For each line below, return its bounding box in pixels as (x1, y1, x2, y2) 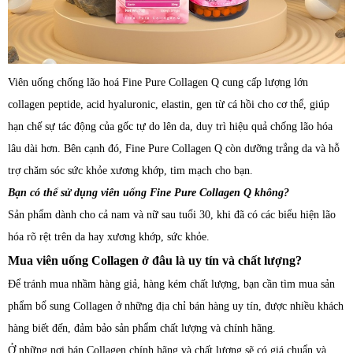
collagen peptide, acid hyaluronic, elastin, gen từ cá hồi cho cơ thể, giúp (8, 98, 329, 111)
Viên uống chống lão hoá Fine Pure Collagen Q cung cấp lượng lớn (8, 76, 308, 89)
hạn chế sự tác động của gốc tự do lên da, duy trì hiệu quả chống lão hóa (8, 121, 333, 133)
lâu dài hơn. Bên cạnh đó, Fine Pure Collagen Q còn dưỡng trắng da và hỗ (8, 143, 340, 155)
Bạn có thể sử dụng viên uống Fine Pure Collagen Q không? (8, 187, 289, 199)
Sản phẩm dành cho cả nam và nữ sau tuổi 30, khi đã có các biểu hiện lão (8, 209, 336, 221)
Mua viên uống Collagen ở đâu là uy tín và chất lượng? (8, 254, 302, 268)
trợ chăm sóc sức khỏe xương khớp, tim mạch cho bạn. (8, 165, 253, 177)
